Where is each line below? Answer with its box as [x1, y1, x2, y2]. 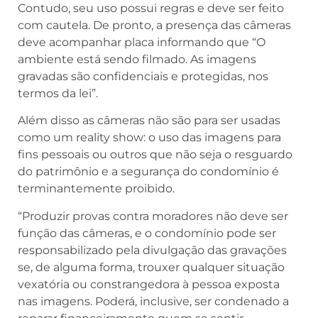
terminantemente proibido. [18, 182, 175, 196]
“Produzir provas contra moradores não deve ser [18, 209, 288, 223]
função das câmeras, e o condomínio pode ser [18, 226, 276, 240]
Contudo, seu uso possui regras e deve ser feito [18, 1, 284, 16]
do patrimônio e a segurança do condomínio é [18, 165, 279, 179]
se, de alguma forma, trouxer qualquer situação [18, 260, 285, 274]
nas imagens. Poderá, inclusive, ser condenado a [18, 294, 289, 308]
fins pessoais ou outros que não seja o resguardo [18, 148, 292, 162]
